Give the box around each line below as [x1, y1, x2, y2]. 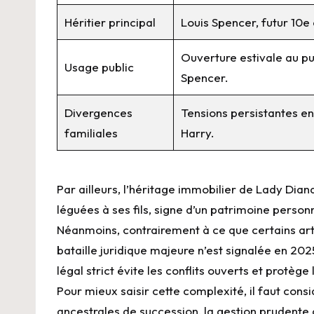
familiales [64, 125, 118, 141]
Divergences [64, 105, 133, 121]
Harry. [181, 125, 215, 141]
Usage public [64, 60, 135, 75]
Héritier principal [64, 15, 156, 30]
